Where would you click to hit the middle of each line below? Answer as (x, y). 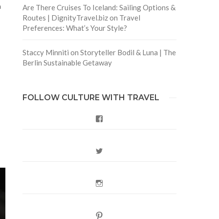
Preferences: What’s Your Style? (75, 28)
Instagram (118, 183)
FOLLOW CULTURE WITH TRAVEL (91, 97)
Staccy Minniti (45, 52)
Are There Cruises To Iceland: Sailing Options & (99, 7)
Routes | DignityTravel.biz (65, 17)
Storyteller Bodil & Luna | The (128, 52)
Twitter (114, 150)
